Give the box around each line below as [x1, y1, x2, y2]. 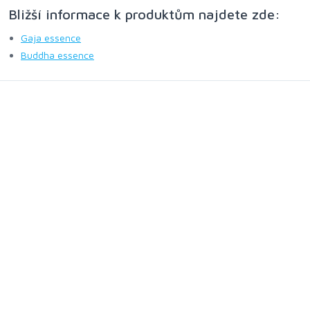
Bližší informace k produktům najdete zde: [8, 6, 280, 22]
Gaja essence [21, 32, 81, 44]
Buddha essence [21, 49, 94, 61]
